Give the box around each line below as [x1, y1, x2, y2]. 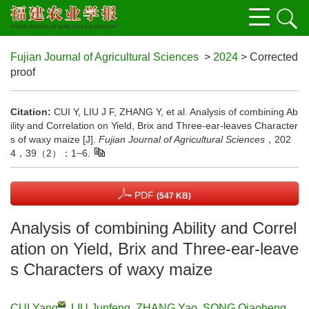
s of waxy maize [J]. [10, 134, 99, 145]
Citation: [10, 106, 51, 117]
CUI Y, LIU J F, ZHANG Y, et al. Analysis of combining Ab [54, 106, 298, 117]
